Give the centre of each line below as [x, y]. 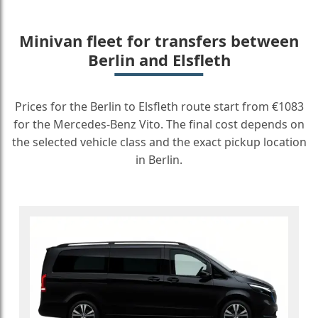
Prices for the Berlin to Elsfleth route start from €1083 [159, 106]
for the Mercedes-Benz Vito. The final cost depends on [159, 124]
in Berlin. [159, 160]
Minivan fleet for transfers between [159, 40]
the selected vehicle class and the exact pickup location [159, 142]
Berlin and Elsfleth [159, 60]
